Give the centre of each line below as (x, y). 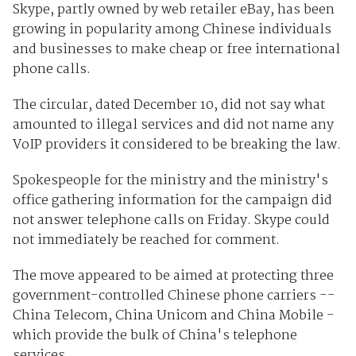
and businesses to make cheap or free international (176, 50)
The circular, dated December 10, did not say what (168, 106)
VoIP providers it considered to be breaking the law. (176, 145)
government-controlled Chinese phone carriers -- (174, 296)
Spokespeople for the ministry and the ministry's (170, 181)
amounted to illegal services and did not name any (173, 126)
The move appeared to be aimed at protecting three (173, 277)
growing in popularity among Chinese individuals (172, 30)
